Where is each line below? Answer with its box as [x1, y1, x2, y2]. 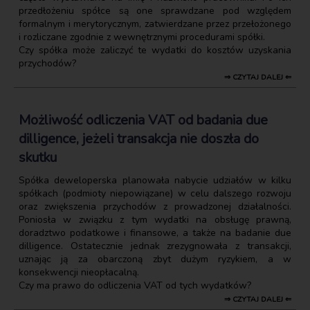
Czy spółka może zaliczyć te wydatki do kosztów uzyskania [19, 43, 291, 57]
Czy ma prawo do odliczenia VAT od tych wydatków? [19, 278, 251, 292]
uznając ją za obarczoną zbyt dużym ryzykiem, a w [19, 252, 291, 266]
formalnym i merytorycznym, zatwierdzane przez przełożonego [19, 17, 291, 30]
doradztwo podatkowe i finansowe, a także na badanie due [19, 226, 291, 239]
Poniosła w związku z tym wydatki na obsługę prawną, [19, 212, 291, 226]
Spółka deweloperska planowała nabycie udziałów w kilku [19, 173, 291, 187]
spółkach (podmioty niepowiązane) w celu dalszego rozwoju [19, 186, 291, 200]
